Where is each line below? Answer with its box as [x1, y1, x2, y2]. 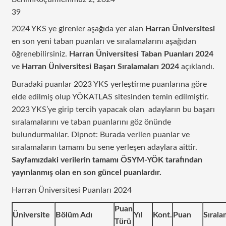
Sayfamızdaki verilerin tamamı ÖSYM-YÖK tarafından [11, 155, 202, 164]
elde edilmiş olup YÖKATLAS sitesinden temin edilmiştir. [11, 92, 209, 101]
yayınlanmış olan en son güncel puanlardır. [11, 168, 161, 177]
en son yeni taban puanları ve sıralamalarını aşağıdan [11, 37, 196, 45]
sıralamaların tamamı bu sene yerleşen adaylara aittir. [11, 143, 197, 151]
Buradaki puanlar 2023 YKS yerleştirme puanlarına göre [11, 80, 207, 88]
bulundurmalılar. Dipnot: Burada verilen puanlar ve [11, 130, 190, 139]
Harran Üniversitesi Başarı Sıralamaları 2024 [19, 62, 181, 71]
